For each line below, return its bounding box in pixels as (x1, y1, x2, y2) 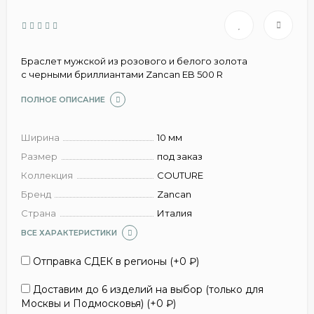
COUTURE (157, 170, 203, 181)
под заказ (157, 151, 203, 162)
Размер (21, 151, 57, 162)
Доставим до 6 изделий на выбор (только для (30, 283, 264, 296)
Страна (21, 207, 56, 219)
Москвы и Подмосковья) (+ (21, 297, 156, 310)
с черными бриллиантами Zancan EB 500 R (21, 69, 223, 80)
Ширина (21, 132, 60, 143)
